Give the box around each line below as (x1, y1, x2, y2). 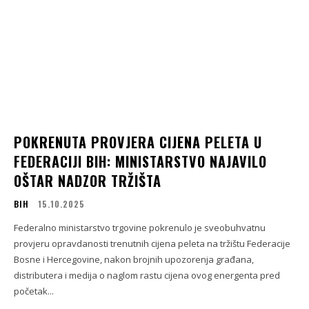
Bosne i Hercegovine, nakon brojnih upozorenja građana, (14, 252, 254, 266)
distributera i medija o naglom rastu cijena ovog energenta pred (14, 268, 280, 281)
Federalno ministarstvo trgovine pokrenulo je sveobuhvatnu (14, 221, 266, 234)
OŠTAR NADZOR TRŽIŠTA (14, 170, 161, 191)
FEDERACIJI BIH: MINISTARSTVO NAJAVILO (14, 150, 267, 172)
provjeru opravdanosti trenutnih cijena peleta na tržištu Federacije (14, 237, 290, 250)
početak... (14, 284, 54, 297)
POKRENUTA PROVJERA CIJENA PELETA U (14, 131, 262, 152)
